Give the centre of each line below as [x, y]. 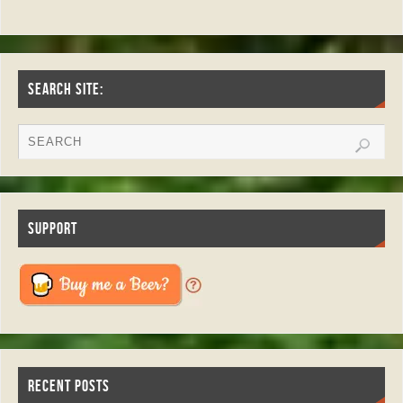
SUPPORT [52, 229]
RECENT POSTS [68, 385]
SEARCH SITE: [65, 90]
